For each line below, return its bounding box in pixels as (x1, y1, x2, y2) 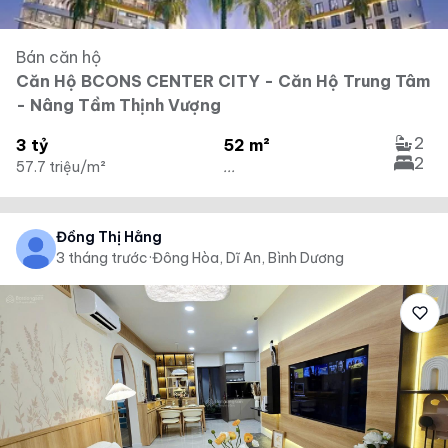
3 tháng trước (56, 249, 148, 267)
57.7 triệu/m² (16, 158, 106, 176)
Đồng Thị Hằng (56, 228, 162, 246)
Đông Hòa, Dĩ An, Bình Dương (152, 249, 344, 267)
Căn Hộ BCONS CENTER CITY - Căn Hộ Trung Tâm (16, 71, 430, 91)
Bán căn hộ (16, 47, 101, 67)
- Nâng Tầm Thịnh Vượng (16, 95, 221, 115)
